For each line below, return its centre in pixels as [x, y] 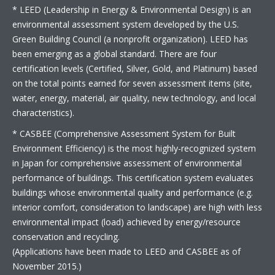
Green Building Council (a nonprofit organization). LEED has [130, 39]
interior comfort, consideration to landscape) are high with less [137, 207]
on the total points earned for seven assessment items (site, [132, 83]
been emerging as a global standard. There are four [114, 54]
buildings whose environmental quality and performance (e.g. [133, 192]
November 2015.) [47, 266]
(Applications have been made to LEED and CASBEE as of [126, 251]
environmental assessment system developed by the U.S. [126, 24]
